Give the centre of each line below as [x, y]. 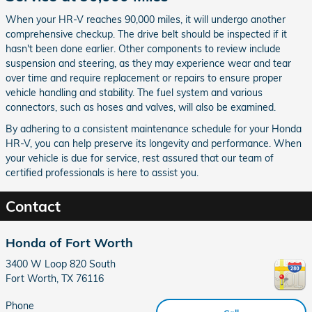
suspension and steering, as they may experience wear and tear [148, 63]
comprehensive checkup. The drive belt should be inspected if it [146, 34]
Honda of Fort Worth [69, 242]
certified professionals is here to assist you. [102, 172]
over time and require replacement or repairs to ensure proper [144, 78]
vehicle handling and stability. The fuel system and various [134, 92]
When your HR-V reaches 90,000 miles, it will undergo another [146, 19]
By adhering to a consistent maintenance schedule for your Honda [154, 128]
